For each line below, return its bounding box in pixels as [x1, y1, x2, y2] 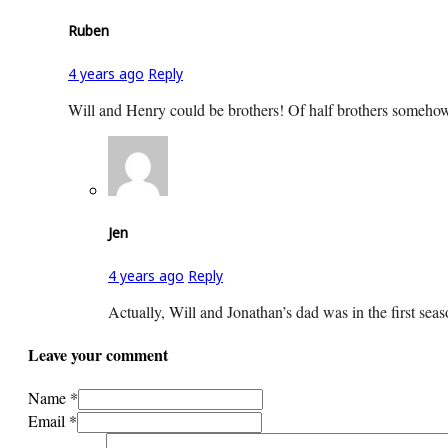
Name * [28, 387, 78, 409]
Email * [28, 410, 77, 432]
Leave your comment [28, 342, 168, 366]
